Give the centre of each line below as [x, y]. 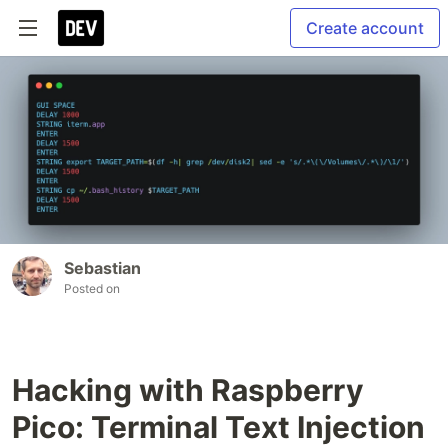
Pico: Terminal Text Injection [218, 427]
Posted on [92, 289]
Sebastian [102, 268]
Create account [365, 28]
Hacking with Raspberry [188, 390]
